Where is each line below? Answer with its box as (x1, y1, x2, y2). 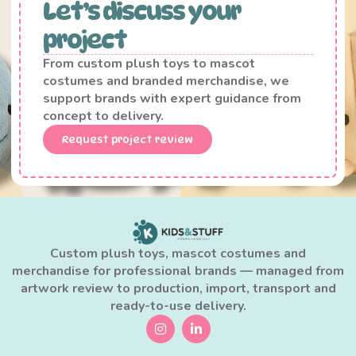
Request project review (62, 133, 193, 146)
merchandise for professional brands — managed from (12, 262, 344, 281)
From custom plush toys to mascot (43, 55, 255, 73)
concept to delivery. (43, 107, 164, 126)
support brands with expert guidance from (43, 90, 301, 108)
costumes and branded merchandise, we (43, 72, 289, 91)
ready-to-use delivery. (110, 297, 246, 315)
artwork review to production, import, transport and (20, 280, 336, 298)
